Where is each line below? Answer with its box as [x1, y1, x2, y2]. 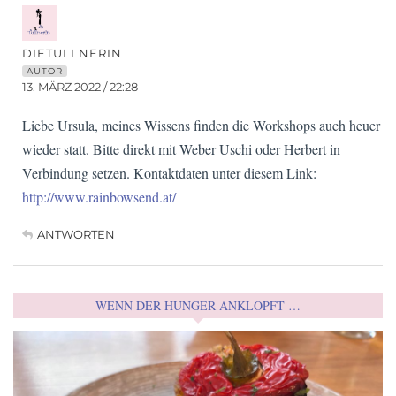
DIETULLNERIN [22, 46, 122, 61]
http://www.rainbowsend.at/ [22, 187, 176, 207]
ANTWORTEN [37, 227, 115, 242]
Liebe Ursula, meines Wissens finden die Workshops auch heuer [22, 116, 380, 135]
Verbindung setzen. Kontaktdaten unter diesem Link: [22, 164, 316, 183]
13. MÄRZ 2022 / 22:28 [22, 80, 138, 95]
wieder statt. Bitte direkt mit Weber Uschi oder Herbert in [22, 140, 340, 159]
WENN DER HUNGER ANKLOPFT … [95, 297, 301, 315]
